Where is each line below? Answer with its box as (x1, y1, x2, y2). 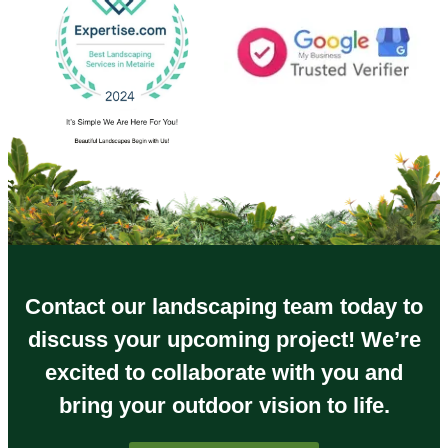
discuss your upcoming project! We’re (27, 327, 421, 353)
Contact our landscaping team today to (25, 294, 423, 320)
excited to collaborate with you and (45, 360, 403, 386)
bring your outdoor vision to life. (58, 393, 390, 419)
